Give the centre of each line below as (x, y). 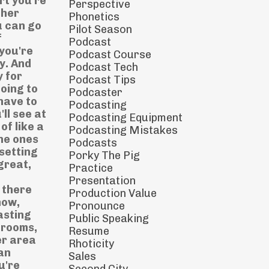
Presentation (102, 181)
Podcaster (95, 92)
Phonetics (94, 17)
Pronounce (96, 206)
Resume (89, 231)
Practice (90, 168)
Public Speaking (108, 219)
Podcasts (92, 143)
